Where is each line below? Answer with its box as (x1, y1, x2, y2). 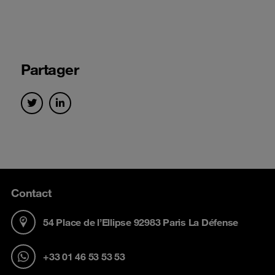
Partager (21, 60, 79, 79)
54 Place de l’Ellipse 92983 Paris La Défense (43, 215, 238, 228)
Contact (11, 186, 52, 199)
